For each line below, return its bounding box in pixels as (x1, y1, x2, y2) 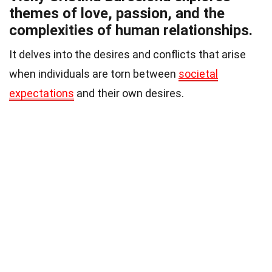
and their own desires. (74, 87, 184, 100)
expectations (9, 87, 74, 100)
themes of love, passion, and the (9, 5, 225, 22)
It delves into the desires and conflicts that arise (9, 48, 246, 61)
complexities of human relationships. (9, 22, 253, 39)
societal (178, 67, 218, 81)
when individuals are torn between (9, 67, 178, 81)
